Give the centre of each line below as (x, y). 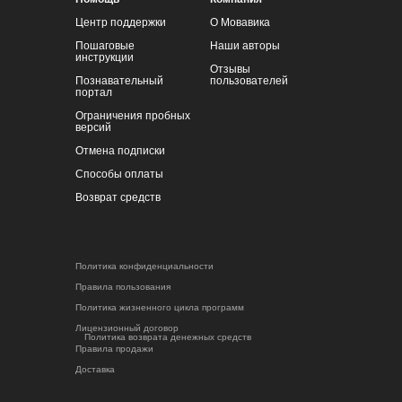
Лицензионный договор (127, 328)
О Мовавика (240, 23)
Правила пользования (123, 287)
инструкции (105, 58)
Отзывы (230, 70)
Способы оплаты (119, 175)
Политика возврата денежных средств (168, 337)
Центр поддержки (121, 23)
